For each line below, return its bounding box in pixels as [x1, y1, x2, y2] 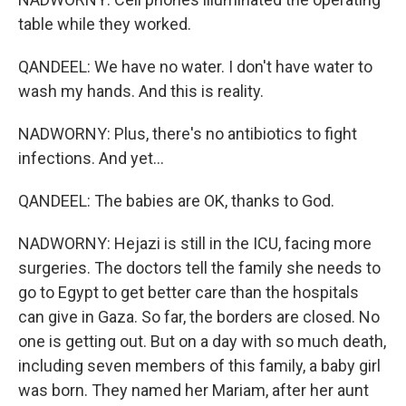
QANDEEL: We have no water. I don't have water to [18, 57, 372, 76]
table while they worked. [18, 14, 191, 34]
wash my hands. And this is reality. [18, 82, 264, 101]
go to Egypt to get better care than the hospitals [18, 283, 359, 302]
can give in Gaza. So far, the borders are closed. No [18, 307, 380, 326]
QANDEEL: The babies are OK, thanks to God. [18, 191, 334, 210]
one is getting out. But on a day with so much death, [18, 332, 386, 351]
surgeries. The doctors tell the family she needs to [18, 258, 381, 277]
